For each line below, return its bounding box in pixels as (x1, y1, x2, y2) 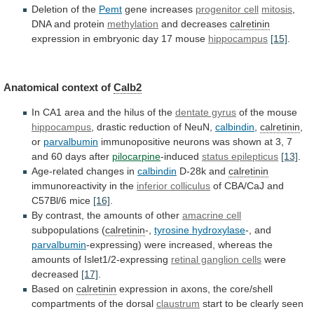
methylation (107, 18, 158, 30)
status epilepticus (202, 151, 278, 163)
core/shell (230, 283, 273, 295)
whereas (218, 239, 256, 251)
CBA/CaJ (224, 180, 264, 192)
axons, (181, 283, 210, 295)
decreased (32, 268, 81, 280)
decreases (181, 18, 227, 30)
